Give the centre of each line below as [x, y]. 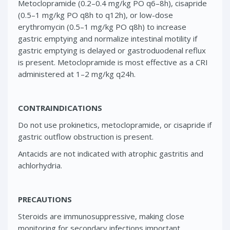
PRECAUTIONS [45, 199]
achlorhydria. [40, 165]
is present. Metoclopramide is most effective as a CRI [113, 62]
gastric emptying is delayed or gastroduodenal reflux [112, 50]
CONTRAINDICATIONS [60, 108]
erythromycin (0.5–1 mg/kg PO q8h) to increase [102, 26]
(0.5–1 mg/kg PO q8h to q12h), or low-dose [95, 15]
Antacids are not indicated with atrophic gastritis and [111, 153]
